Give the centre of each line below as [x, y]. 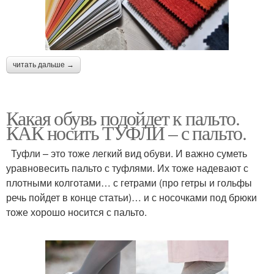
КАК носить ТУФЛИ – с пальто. [126, 132]
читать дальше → [43, 65]
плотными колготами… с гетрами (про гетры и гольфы [129, 182]
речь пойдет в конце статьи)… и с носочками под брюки [131, 197]
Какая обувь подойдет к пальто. [123, 117]
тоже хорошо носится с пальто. [76, 212]
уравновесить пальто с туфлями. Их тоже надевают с [127, 168]
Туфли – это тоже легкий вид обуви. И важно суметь [127, 153]
